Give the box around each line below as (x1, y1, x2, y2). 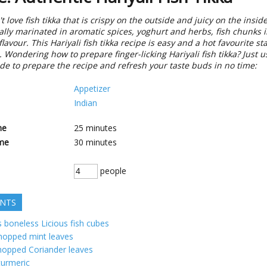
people (98, 165, 126, 176)
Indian (74, 97, 97, 108)
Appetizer (74, 83, 110, 94)
